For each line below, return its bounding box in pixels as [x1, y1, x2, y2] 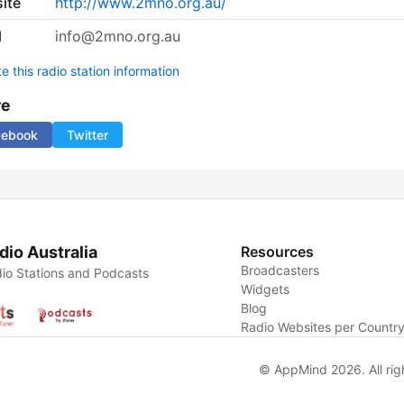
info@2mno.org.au [55, 27, 180, 46]
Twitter [67, 127, 108, 143]
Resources [241, 243, 315, 262]
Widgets [241, 281, 290, 298]
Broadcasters [241, 262, 320, 279]
